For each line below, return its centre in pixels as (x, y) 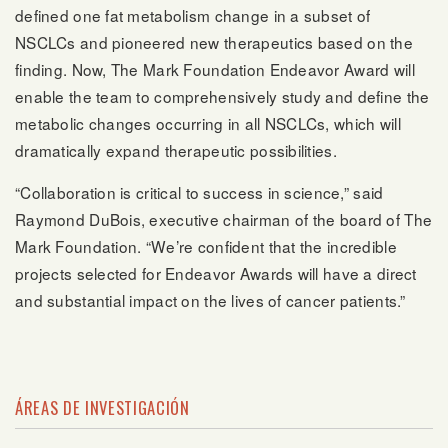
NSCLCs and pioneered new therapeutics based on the (214, 41)
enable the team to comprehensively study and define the (222, 95)
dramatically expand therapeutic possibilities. (176, 149)
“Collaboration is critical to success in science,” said (199, 192)
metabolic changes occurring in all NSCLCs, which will (208, 122)
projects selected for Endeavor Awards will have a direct (216, 273)
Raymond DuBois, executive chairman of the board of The (224, 219)
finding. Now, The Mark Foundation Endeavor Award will (215, 68)
